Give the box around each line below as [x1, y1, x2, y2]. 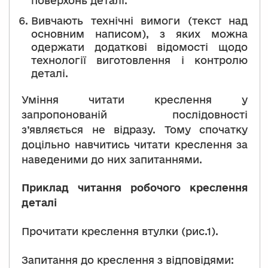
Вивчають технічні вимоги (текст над [31, 14, 248, 26]
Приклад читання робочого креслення [22, 182, 248, 194]
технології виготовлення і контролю [31, 54, 248, 66]
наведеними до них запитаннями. [22, 153, 202, 165]
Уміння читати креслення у [22, 93, 248, 105]
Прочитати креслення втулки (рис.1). [22, 226, 218, 237]
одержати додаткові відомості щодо [31, 41, 248, 53]
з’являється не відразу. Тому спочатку [22, 123, 248, 135]
